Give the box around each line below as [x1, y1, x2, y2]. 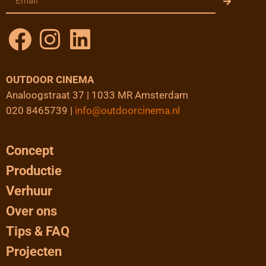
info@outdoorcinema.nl [75, 104, 180, 116]
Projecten [6, 243, 62, 259]
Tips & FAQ [6, 223, 69, 239]
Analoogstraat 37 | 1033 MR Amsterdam [6, 88, 188, 101]
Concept [6, 142, 53, 158]
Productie [6, 163, 62, 178]
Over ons [6, 203, 57, 218]
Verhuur [6, 183, 52, 198]
